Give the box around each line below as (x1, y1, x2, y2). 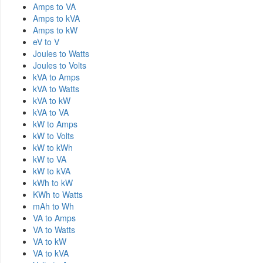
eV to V (33, 35, 59, 48)
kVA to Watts (33, 82, 79, 95)
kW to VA (33, 153, 66, 165)
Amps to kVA (33, 12, 80, 24)
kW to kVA (33, 164, 70, 177)
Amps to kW (33, 23, 77, 36)
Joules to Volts (33, 59, 86, 71)
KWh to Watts (33, 188, 83, 200)
